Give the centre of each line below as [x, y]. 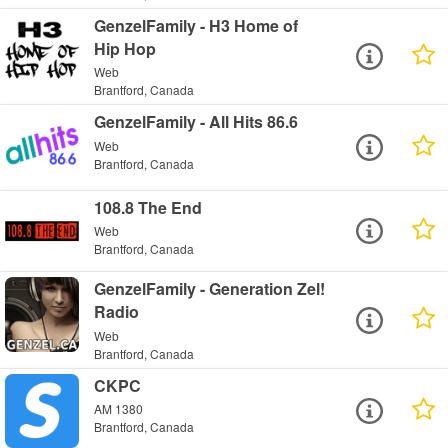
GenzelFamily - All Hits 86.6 [196, 122]
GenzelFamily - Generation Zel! [210, 289]
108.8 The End [148, 207]
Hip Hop [125, 48]
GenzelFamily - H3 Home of [196, 25]
